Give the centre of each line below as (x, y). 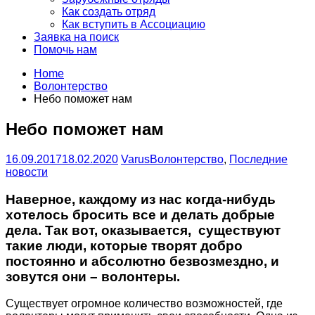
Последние (258, 159)
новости (27, 172)
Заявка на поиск (76, 37)
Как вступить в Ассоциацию (134, 24)
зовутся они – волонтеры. (93, 276)
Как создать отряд (109, 12)
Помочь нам (65, 50)
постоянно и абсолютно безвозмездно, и (142, 261)
